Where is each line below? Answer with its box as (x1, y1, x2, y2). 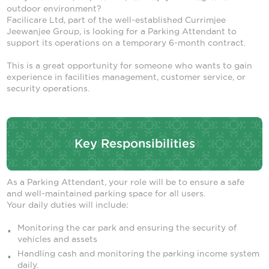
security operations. (7, 83, 90, 94)
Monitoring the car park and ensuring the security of (17, 223, 237, 233)
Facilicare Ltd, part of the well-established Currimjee (7, 15, 226, 25)
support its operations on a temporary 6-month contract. (7, 38, 246, 48)
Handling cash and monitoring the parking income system (17, 248, 259, 258)
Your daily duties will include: (7, 200, 129, 210)
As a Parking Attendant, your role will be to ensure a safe (7, 177, 245, 187)
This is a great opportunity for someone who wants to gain (7, 61, 253, 71)
